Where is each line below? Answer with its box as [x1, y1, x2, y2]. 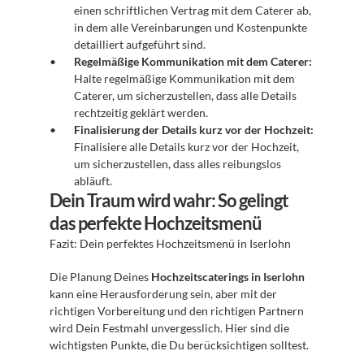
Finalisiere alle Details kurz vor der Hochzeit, [74, 140, 299, 154]
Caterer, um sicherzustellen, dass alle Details [74, 89, 297, 102]
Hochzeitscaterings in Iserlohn [151, 270, 305, 284]
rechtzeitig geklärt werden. [74, 106, 208, 119]
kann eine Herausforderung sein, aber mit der [50, 287, 277, 301]
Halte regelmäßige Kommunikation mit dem [74, 71, 295, 85]
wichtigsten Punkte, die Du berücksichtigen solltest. [50, 338, 309, 352]
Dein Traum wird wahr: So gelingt [50, 189, 288, 211]
